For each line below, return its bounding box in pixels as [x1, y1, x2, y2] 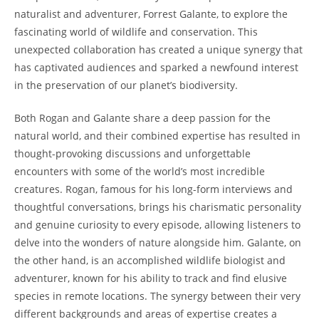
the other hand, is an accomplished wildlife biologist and [14, 253, 286, 268]
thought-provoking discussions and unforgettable [14, 147, 251, 161]
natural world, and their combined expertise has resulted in [14, 129, 300, 143]
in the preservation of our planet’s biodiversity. [14, 78, 238, 93]
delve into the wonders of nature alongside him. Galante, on [14, 236, 301, 250]
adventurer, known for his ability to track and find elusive [14, 271, 287, 286]
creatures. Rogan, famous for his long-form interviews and [14, 182, 293, 197]
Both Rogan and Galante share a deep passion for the [14, 111, 271, 125]
